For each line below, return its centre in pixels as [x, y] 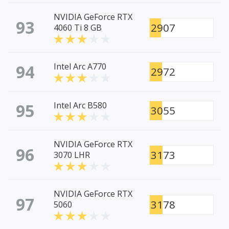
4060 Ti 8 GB [78, 28]
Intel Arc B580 [80, 106]
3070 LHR [72, 155]
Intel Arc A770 [80, 67]
